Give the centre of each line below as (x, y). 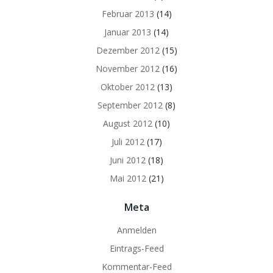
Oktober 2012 (128, 87)
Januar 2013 (128, 32)
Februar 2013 (128, 13)
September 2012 (130, 105)
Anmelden (136, 230)
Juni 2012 (128, 160)
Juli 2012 (128, 141)
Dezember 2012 (128, 50)
